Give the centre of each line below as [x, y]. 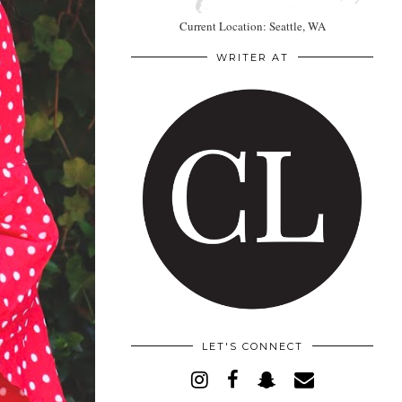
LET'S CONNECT [252, 346]
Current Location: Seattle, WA [252, 26]
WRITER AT [252, 57]
